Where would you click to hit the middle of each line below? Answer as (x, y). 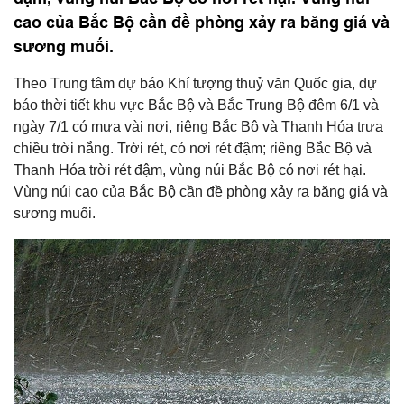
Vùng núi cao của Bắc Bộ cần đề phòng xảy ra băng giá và (201, 192)
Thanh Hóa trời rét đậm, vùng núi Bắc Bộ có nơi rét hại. (190, 170)
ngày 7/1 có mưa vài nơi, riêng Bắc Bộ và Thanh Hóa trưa (198, 127)
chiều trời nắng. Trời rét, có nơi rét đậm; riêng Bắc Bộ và (193, 148)
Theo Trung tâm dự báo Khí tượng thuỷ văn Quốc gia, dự (195, 83)
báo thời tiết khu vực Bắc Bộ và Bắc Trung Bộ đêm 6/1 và (196, 105)
